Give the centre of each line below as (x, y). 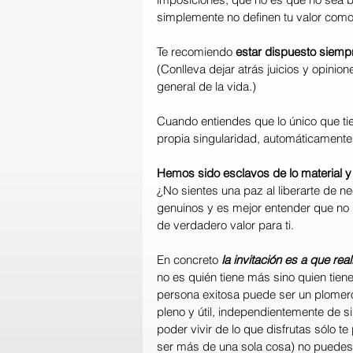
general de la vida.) (206, 86)
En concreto (188, 259)
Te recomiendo (196, 51)
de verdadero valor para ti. (225, 225)
